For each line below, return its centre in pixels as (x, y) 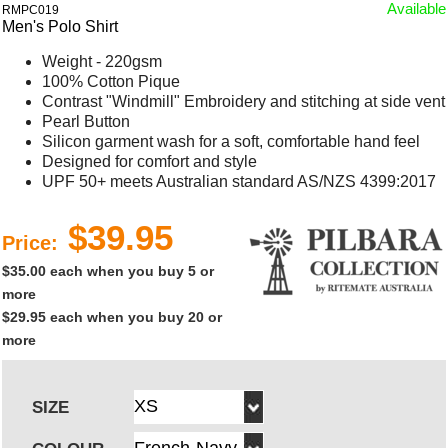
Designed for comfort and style (150, 161)
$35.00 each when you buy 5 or (108, 270)
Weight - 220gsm (102, 61)
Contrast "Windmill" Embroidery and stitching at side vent (244, 101)
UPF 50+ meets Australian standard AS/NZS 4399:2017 (239, 181)
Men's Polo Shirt (60, 26)
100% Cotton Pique (111, 81)
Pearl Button (86, 121)
